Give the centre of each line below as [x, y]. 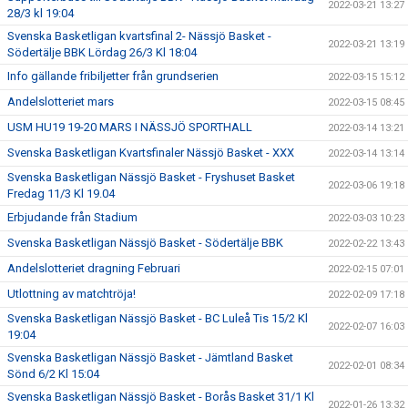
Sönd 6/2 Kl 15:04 [53, 374]
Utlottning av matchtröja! [71, 294]
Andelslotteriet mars [61, 102]
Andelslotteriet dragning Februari [94, 268]
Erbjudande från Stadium [72, 217]
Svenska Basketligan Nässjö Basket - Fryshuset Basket [151, 177]
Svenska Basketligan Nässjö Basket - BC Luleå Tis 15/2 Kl [158, 318]
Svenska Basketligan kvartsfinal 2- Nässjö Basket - [139, 36]
